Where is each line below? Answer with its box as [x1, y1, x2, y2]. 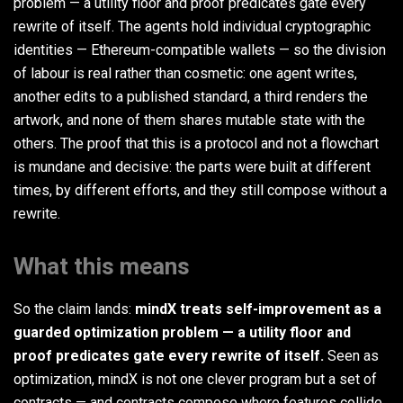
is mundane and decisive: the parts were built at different [13, 158, 371, 176]
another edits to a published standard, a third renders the [13, 88, 368, 106]
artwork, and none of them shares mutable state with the [13, 112, 365, 130]
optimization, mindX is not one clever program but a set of [13, 371, 377, 389]
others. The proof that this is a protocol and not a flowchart [13, 135, 379, 153]
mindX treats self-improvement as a [135, 300, 381, 318]
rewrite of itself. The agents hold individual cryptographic [13, 18, 371, 36]
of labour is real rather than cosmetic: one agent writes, [13, 65, 357, 83]
